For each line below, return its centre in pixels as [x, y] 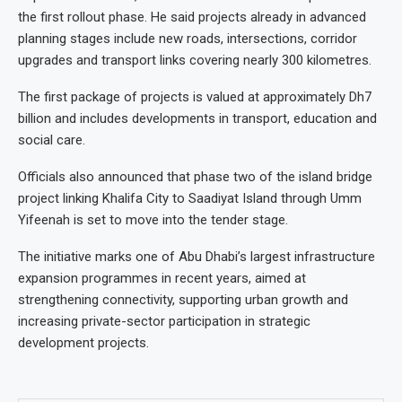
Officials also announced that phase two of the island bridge [195, 177]
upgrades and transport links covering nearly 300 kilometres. [195, 61]
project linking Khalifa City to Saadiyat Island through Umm [190, 199]
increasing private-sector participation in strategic [164, 322]
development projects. [83, 343]
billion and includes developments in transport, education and [197, 119]
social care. [52, 140]
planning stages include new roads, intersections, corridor [188, 39]
